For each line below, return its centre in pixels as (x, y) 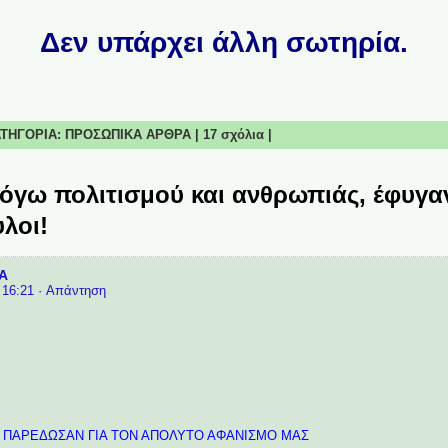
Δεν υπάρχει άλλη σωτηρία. (223, 42)
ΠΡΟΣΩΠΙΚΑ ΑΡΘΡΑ (127, 135)
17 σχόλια (233, 135)
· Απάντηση (71, 291)
